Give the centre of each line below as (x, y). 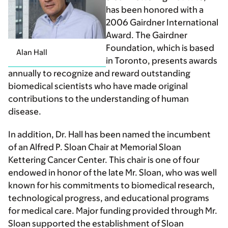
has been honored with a (155, 10)
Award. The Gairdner (147, 35)
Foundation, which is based (160, 48)
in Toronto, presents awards (162, 61)
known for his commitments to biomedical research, (111, 185)
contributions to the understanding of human (98, 99)
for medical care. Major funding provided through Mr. (113, 211)
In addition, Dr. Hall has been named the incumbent (109, 134)
